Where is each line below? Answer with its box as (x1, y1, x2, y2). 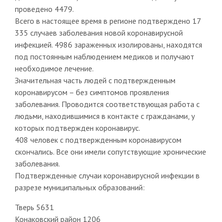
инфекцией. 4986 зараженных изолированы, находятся (14, 39, 202, 50)
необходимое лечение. (14, 63, 94, 73)
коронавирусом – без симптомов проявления (14, 87, 169, 97)
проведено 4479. (14, 3, 74, 14)
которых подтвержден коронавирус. (14, 122, 140, 133)
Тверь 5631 (14, 202, 54, 212)
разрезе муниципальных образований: (14, 182, 145, 192)
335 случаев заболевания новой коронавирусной (14, 27, 183, 38)
